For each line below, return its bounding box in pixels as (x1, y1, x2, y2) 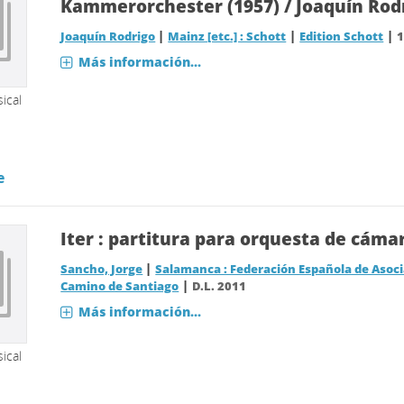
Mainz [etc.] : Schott (168, 29, 287, 44)
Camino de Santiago (60, 279, 179, 294)
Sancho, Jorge (60, 262, 143, 277)
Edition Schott (299, 29, 384, 44)
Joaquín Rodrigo (60, 29, 156, 44)
